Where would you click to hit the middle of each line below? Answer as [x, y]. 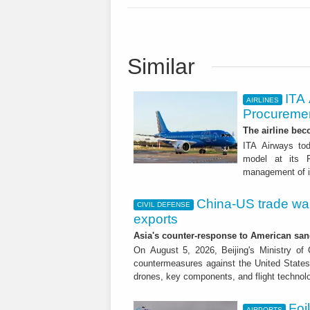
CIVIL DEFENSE [163, 205]
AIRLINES [262, 100]
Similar [161, 67]
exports [156, 219]
